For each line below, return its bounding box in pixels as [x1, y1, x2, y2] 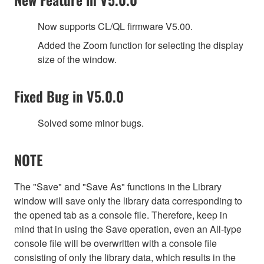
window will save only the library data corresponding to [14, 194, 242, 208]
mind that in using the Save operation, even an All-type [14, 222, 242, 236]
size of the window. [38, 52, 117, 67]
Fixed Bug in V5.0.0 [14, 85, 124, 107]
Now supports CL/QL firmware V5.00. [38, 19, 193, 34]
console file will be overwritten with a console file [14, 236, 217, 250]
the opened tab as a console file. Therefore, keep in [14, 208, 227, 222]
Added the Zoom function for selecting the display [38, 38, 243, 52]
